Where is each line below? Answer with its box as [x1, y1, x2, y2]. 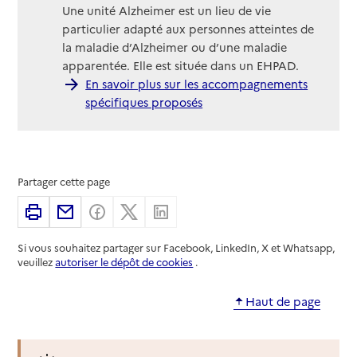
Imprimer [49, 203, 101, 220]
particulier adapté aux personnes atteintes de [62, 21, 315, 37]
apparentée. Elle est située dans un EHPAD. [62, 57, 300, 74]
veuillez [18, 254, 56, 269]
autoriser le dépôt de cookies [55, 254, 194, 269]
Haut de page [245, 292, 320, 309]
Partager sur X [145, 203, 223, 220]
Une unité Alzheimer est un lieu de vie [62, 2, 272, 19]
